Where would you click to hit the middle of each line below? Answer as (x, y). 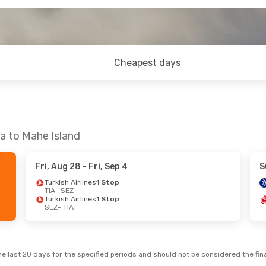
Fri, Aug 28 (58, 167)
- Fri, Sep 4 (104, 167)
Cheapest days (148, 63)
